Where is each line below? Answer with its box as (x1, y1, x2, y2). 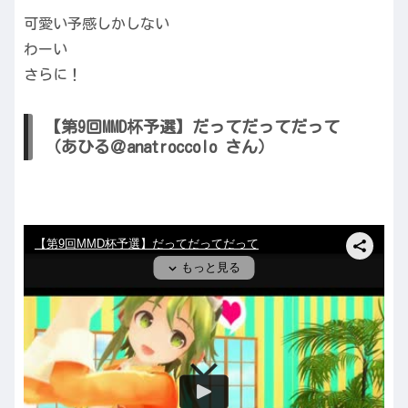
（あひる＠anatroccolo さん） (45, 138, 274, 156)
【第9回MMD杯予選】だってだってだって (45, 118, 340, 136)
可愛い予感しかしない (24, 15, 169, 31)
